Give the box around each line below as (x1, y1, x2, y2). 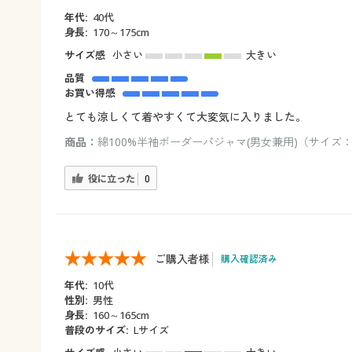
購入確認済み (221, 251, 277, 266)
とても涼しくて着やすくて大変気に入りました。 (64, 108, 306, 124)
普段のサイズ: (64, 322, 129, 337)
